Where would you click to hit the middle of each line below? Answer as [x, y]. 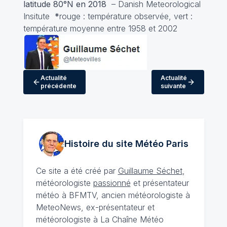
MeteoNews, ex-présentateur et [95, 207]
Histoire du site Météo [114, 143]
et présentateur [160, 183]
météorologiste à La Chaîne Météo [100, 219]
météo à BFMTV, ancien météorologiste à [113, 195]
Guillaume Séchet [150, 171]
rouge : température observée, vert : [126, 16]
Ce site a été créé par [77, 171]
